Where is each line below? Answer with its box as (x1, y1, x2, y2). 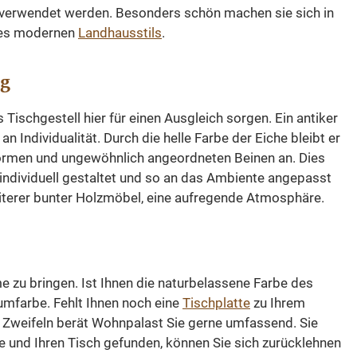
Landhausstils (78, 24, 162, 41)
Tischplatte (182, 294, 250, 311)
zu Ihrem (250, 294, 305, 311)
